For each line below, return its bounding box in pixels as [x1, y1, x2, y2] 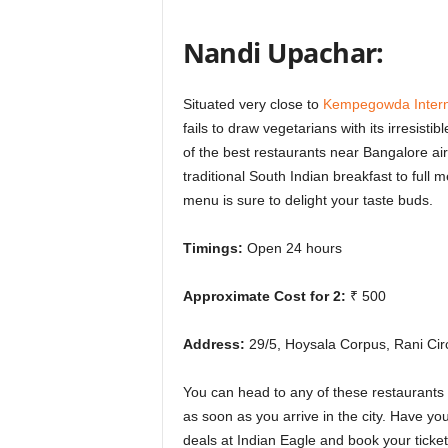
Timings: [182, 240, 243, 257]
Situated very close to [182, 96, 323, 113]
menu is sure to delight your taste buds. [182, 192, 433, 209]
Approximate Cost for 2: [182, 288, 346, 305]
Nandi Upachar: [182, 34, 384, 72]
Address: [182, 336, 249, 353]
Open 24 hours [242, 240, 342, 257]
